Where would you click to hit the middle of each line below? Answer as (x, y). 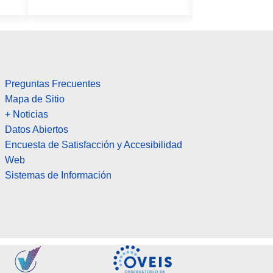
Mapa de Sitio (35, 99)
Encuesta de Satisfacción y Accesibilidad (94, 145)
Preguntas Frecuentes (53, 84)
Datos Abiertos (37, 130)
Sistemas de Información (58, 175)
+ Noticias (27, 115)
